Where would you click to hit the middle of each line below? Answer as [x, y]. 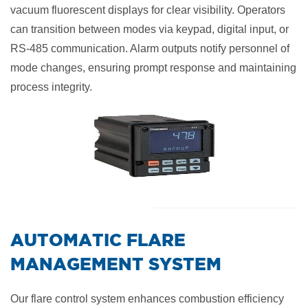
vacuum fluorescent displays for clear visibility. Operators [148, 10]
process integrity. [51, 87]
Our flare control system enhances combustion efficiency [147, 299]
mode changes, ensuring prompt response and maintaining [153, 68]
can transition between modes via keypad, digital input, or [150, 29]
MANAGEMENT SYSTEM [116, 264]
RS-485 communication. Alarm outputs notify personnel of [150, 48]
